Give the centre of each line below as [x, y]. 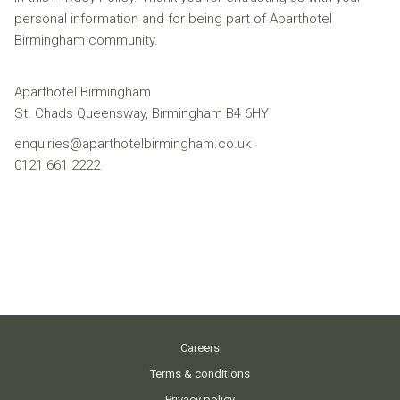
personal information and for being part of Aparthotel [173, 19]
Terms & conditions [200, 374]
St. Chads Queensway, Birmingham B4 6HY [142, 113]
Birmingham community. [86, 40]
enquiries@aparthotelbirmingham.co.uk [133, 144]
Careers [200, 348]
